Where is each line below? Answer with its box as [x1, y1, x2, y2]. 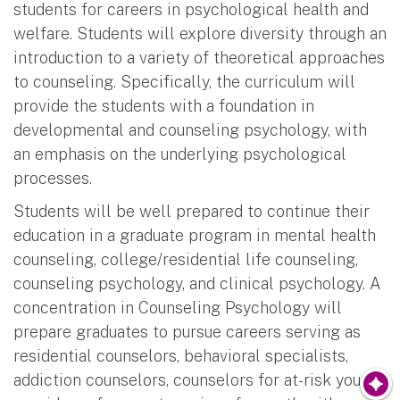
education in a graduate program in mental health [13, 225, 376, 245]
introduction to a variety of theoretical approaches [13, 47, 385, 67]
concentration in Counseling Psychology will [13, 297, 342, 317]
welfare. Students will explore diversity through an [13, 23, 387, 43]
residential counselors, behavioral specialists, [13, 346, 348, 365]
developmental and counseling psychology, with [13, 120, 367, 139]
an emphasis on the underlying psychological [13, 144, 346, 163]
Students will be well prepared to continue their [13, 201, 370, 221]
